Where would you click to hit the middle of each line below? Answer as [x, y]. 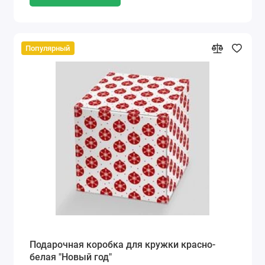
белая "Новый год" [70, 257]
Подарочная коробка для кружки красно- [122, 244]
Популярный [48, 48]
